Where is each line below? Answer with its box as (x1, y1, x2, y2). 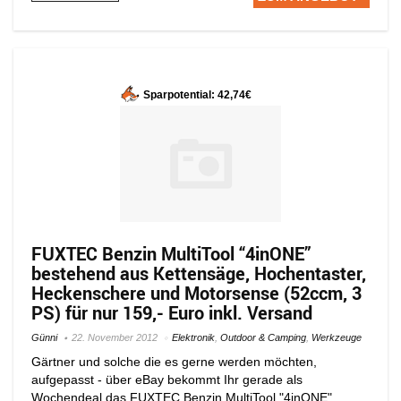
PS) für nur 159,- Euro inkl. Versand (31, 300, 312, 325)
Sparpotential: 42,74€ (143, 89, 252, 101)
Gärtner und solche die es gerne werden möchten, (31, 354, 317, 369)
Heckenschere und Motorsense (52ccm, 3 (31, 280, 362, 305)
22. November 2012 (72, 331, 158, 343)
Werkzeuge (311, 331, 362, 343)
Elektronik (172, 331, 215, 343)
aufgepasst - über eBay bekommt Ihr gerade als (31, 371, 303, 387)
